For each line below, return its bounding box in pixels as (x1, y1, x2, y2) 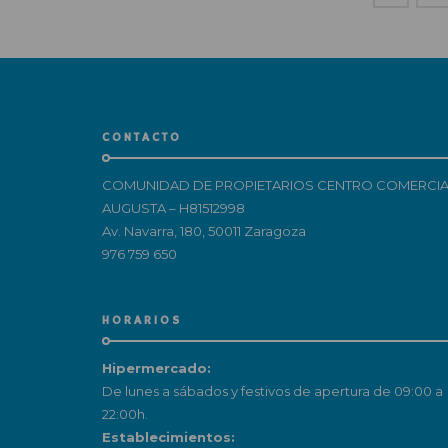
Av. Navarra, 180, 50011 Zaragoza (102, 222, 306, 239)
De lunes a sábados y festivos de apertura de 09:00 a (102, 382, 443, 399)
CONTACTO (102, 129, 182, 145)
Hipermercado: (102, 359, 211, 376)
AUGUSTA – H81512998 (102, 199, 245, 216)
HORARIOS (102, 312, 182, 328)
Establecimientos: (102, 428, 235, 445)
